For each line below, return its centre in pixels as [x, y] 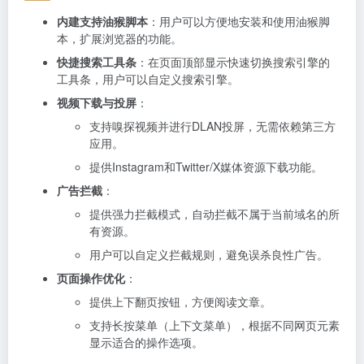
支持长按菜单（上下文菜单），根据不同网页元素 [214, 325]
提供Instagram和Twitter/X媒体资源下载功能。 [206, 166]
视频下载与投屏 [97, 102]
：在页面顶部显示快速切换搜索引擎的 [233, 61]
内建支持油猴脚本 [102, 21]
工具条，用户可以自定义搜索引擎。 [148, 78]
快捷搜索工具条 [97, 61]
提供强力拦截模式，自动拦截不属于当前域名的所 [214, 213]
